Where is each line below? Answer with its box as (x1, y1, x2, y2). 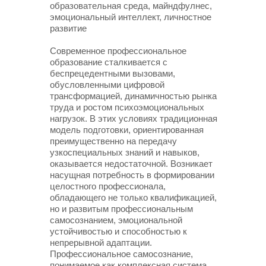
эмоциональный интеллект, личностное (50, 12, 211, 22)
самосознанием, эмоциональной (50, 215, 182, 225)
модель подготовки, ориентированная (50, 125, 204, 135)
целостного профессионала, (50, 181, 166, 191)
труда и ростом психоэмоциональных (50, 102, 204, 112)
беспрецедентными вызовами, (50, 68, 175, 78)
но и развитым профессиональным (50, 204, 193, 214)
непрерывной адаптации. (50, 237, 152, 248)
